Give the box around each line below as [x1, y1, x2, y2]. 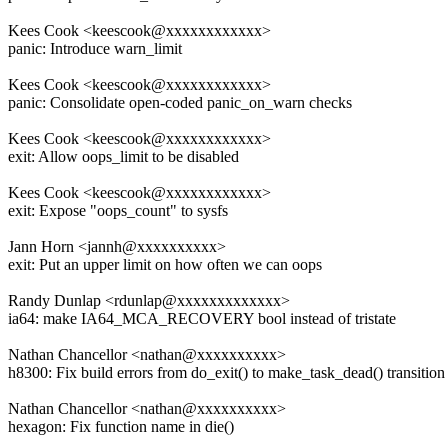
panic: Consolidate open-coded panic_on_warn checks [8, 94, 352, 112]
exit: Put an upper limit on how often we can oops [8, 256, 322, 274]
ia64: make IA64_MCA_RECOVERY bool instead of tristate [8, 310, 396, 328]
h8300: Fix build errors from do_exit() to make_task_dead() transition [8, 364, 445, 382]
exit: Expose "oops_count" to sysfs [8, 202, 228, 220]
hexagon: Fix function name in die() [8, 418, 234, 436]
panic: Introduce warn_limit [8, 40, 182, 58]
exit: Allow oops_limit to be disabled [8, 148, 239, 166]
